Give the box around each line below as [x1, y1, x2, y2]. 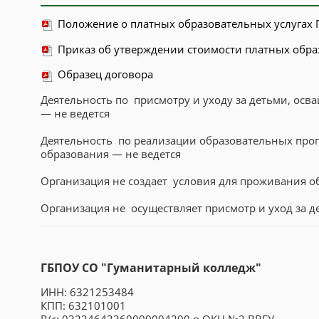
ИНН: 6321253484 [41, 284, 134, 299]
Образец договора [58, 67, 153, 82]
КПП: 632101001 [41, 298, 126, 313]
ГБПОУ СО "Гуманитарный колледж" [41, 260, 261, 276]
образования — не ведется [41, 147, 181, 162]
